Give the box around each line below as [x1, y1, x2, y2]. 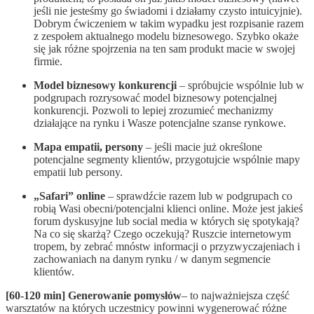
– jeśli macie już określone [143, 141, 262, 153]
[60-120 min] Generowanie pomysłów [6, 289, 182, 302]
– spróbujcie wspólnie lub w [177, 79, 304, 92]
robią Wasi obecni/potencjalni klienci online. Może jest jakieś [34, 203, 303, 215]
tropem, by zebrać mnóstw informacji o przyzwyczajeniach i [34, 240, 300, 253]
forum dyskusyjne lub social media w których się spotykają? [34, 215, 299, 228]
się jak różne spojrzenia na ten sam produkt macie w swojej [34, 43, 295, 55]
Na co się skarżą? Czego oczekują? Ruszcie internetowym [34, 228, 291, 240]
